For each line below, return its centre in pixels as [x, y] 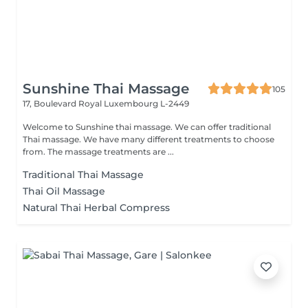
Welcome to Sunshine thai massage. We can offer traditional [147, 127]
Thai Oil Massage [64, 191]
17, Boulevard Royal [63, 103]
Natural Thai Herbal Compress [96, 208]
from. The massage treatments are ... [98, 152]
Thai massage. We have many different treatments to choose [148, 139]
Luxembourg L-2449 [146, 103]
